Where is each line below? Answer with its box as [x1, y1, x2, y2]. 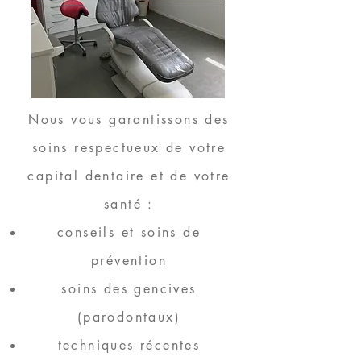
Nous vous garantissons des [28, 111, 230, 128]
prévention [90, 252, 167, 269]
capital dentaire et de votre [27, 168, 230, 185]
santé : [104, 196, 154, 213]
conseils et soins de [57, 224, 201, 241]
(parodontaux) [77, 309, 181, 326]
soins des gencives [61, 280, 197, 297]
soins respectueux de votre [31, 139, 226, 156]
